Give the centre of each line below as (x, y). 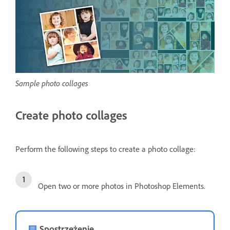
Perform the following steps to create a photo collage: (106, 149)
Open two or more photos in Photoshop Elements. (122, 186)
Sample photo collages (52, 83)
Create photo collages (71, 115)
